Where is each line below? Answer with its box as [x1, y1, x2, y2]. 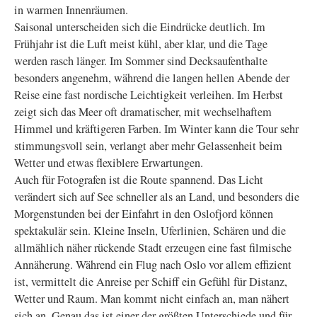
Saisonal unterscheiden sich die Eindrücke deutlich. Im [14, 19, 265, 35]
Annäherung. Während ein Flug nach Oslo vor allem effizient [14, 257, 292, 272]
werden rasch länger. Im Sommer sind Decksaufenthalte [14, 53, 267, 69]
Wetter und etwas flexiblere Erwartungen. [14, 155, 203, 171]
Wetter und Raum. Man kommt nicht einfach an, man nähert [14, 291, 289, 306]
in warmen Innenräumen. [14, 2, 128, 18]
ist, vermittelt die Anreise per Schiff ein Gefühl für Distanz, [14, 274, 287, 289]
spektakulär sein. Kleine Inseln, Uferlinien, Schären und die [14, 223, 286, 238]
